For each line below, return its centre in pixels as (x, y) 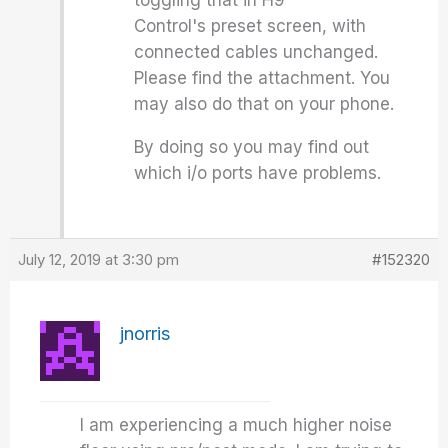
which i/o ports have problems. (258, 173)
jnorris (145, 333)
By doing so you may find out (252, 147)
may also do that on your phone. (264, 104)
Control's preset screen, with (250, 26)
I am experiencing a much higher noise (236, 425)
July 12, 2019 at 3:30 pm (99, 259)
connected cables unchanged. (256, 52)
